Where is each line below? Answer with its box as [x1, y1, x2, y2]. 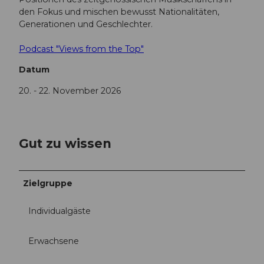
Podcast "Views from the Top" [19, 44, 144, 55]
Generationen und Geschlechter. [19, 19, 153, 30]
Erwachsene [28, 236, 79, 247]
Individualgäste [28, 206, 91, 216]
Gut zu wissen [19, 136, 111, 151]
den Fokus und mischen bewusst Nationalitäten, [19, 6, 219, 18]
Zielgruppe [23, 177, 73, 189]
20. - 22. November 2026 [19, 85, 121, 96]
